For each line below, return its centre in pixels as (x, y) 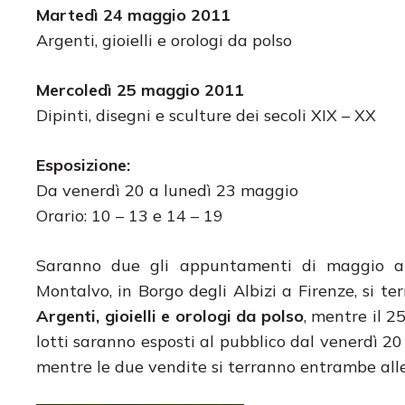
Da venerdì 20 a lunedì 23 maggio (167, 190)
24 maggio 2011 (167, 14)
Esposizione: (83, 165)
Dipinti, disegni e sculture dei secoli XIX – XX (206, 115)
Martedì (67, 14)
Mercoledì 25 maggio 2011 (140, 89)
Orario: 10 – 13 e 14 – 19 (130, 215)
